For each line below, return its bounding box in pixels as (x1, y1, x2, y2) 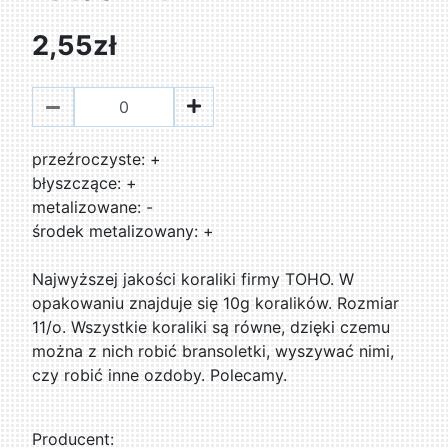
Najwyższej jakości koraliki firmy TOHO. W (32, 268, 355, 289)
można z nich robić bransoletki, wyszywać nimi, (32, 340, 395, 361)
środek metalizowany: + (32, 220, 215, 241)
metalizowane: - (32, 196, 154, 217)
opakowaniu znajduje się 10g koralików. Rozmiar (32, 292, 400, 313)
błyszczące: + (32, 172, 138, 193)
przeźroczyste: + (32, 148, 162, 169)
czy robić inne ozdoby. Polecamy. (32, 364, 288, 385)
